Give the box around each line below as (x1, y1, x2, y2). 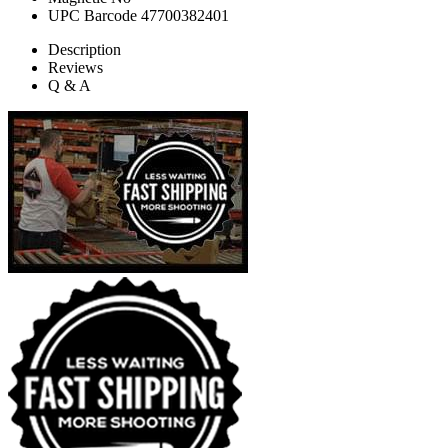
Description (48, 41, 121, 59)
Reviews (48, 59, 103, 77)
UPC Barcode (48, 7, 137, 25)
